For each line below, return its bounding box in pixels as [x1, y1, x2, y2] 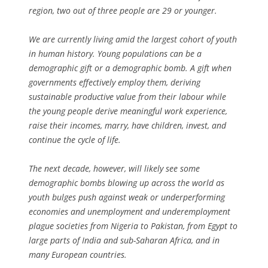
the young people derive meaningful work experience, [29, 105, 227, 117]
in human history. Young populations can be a [29, 47, 202, 59]
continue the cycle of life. [29, 133, 121, 145]
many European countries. [29, 248, 127, 260]
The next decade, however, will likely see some [29, 162, 200, 174]
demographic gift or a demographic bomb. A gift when [29, 62, 232, 74]
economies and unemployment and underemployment [29, 205, 230, 217]
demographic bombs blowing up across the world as [29, 176, 224, 188]
